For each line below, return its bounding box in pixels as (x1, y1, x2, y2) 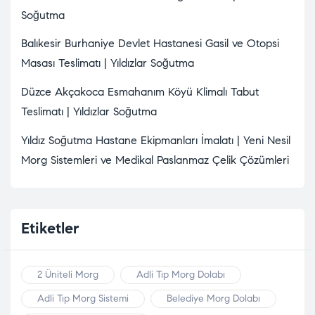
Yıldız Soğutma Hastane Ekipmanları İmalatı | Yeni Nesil (21, 133, 290, 147)
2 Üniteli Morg (37, 268, 98, 281)
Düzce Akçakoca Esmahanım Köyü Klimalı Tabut (21, 85, 259, 99)
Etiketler (21, 218, 79, 238)
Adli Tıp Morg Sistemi (37, 292, 129, 304)
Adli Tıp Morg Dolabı (136, 268, 225, 281)
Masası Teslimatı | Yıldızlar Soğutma (21, 56, 194, 70)
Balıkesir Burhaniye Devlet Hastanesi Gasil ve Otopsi (21, 37, 279, 51)
